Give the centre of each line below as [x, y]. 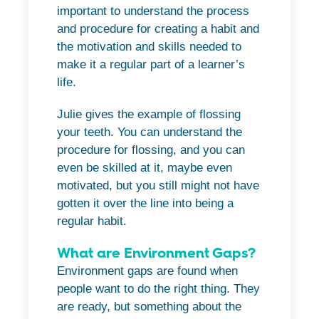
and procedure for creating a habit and [158, 29]
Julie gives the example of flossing [149, 115]
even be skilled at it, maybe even [145, 168]
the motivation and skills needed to [149, 47]
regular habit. [92, 221]
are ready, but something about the [149, 307]
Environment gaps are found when [147, 271]
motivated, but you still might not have [158, 186]
